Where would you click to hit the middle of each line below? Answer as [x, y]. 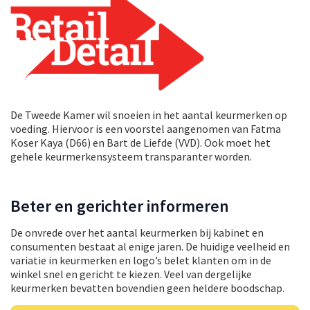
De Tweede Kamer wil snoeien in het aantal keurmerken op [149, 115]
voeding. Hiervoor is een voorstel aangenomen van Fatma [146, 128]
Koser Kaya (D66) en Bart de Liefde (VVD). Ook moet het [140, 142]
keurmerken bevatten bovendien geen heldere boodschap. [147, 288]
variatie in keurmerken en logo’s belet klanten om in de [141, 260]
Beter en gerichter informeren [120, 206]
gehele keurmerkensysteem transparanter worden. [131, 156]
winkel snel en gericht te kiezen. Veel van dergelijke [131, 274]
